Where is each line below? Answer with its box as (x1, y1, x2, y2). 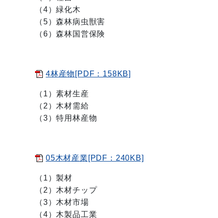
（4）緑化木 (35, 5, 81, 14)
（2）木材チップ (35, 186, 97, 194)
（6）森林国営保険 (35, 30, 106, 38)
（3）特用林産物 (35, 114, 97, 122)
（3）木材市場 (35, 198, 89, 206)
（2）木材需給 (35, 102, 89, 110)
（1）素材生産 (35, 90, 89, 98)
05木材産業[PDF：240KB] (46, 154, 144, 162)
